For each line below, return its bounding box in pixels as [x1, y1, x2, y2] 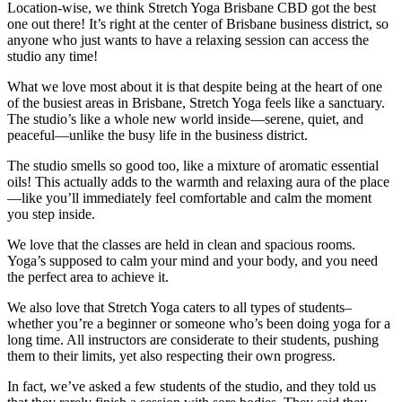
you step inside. [7, 206, 95, 223]
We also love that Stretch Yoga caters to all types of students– [7, 300, 352, 316]
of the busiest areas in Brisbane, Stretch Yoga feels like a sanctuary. [7, 95, 385, 111]
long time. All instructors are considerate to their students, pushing [7, 332, 379, 348]
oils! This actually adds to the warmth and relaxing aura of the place [7, 174, 389, 190]
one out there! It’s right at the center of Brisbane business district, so [7, 16, 389, 32]
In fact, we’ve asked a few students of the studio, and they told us [7, 379, 376, 395]
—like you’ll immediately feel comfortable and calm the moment [7, 190, 371, 206]
